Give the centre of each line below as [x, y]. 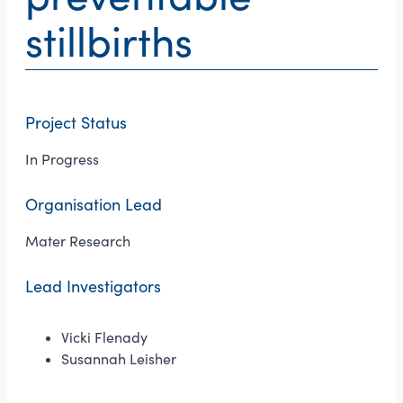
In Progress [62, 159]
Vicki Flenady [104, 337]
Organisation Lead [94, 205]
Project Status [76, 123]
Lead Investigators [93, 287]
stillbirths [109, 41]
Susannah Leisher [119, 359]
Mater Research [78, 241]
